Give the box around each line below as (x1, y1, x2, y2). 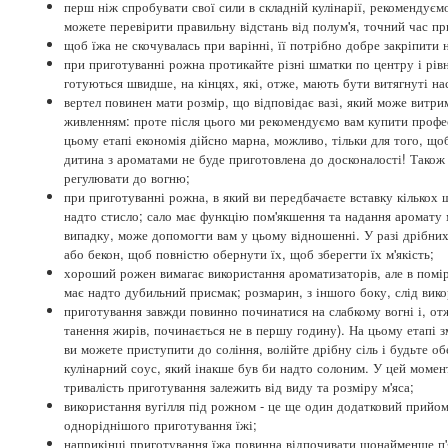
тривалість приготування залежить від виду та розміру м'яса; (64, 376, 414, 396)
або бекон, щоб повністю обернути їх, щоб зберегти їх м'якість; (64, 243, 434, 263)
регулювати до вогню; (64, 167, 190, 187)
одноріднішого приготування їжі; (64, 414, 257, 434)
